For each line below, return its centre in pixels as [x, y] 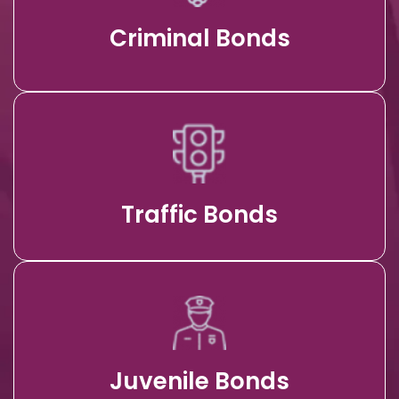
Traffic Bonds [199, 215]
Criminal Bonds [199, 38]
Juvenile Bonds [199, 381]
